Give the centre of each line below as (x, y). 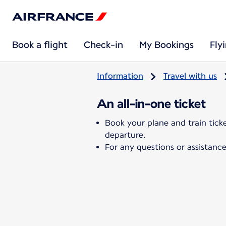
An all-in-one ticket (151, 103)
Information (120, 76)
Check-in (103, 45)
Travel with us (190, 76)
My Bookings (166, 45)
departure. (125, 135)
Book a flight (40, 45)
